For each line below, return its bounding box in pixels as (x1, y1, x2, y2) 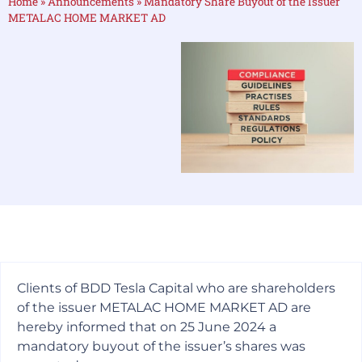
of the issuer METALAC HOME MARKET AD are (17, 299, 311, 315)
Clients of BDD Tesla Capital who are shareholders (17, 280, 335, 296)
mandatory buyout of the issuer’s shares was (17, 338, 305, 354)
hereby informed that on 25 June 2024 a (17, 318, 276, 335)
